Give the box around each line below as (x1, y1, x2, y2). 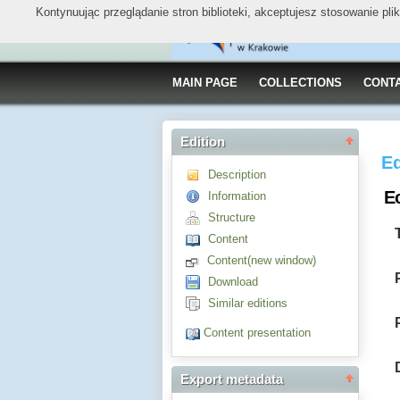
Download (208, 275, 258, 288)
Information (208, 189, 266, 203)
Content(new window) (207, 254, 316, 267)
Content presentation (204, 326, 311, 340)
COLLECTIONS (259, 76, 342, 89)
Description (208, 168, 266, 181)
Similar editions (208, 296, 287, 310)
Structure (208, 211, 255, 224)
